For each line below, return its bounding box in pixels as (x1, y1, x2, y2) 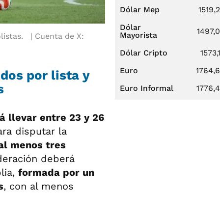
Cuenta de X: (34, 31, 84, 41)
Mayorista (120, 30, 157, 40)
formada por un (18, 166, 94, 178)
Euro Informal (120, 83, 173, 93)
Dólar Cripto (120, 48, 167, 57)
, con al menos (3, 180, 74, 192)
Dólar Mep (120, 5, 160, 14)
